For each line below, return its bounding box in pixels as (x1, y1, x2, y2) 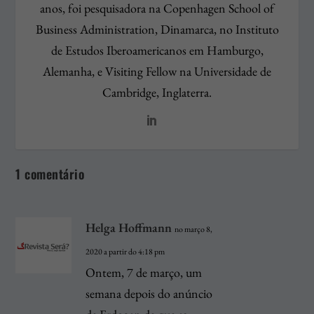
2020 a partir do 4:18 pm (86, 245, 165, 257)
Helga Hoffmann (86, 219, 172, 235)
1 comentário (15, 164, 85, 183)
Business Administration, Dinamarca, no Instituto (35, 20, 279, 37)
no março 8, (175, 223, 213, 235)
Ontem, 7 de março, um (86, 264, 203, 280)
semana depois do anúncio (86, 285, 213, 301)
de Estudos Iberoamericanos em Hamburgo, (50, 41, 264, 58)
